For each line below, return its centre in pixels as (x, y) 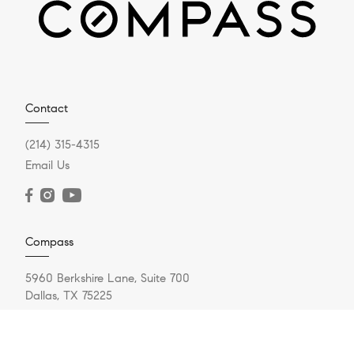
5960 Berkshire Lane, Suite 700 (107, 278)
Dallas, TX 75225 (69, 295)
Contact (47, 108)
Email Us (47, 165)
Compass (49, 241)
